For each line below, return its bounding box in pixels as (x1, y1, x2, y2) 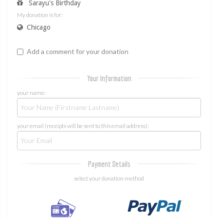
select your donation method (74, 175, 144, 182)
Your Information (87, 74, 131, 83)
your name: (17, 89, 46, 96)
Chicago (23, 23, 56, 31)
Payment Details (88, 160, 130, 168)
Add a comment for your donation (27, 47, 128, 55)
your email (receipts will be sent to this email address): (17, 122, 149, 129)
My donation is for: (17, 11, 63, 18)
